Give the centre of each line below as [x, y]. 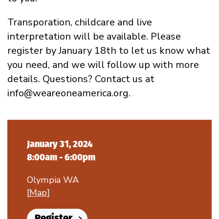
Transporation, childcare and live [80, 22]
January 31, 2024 [60, 144]
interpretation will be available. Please [94, 36]
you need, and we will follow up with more [103, 65]
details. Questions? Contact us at [81, 79]
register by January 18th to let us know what [109, 50]
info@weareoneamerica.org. [69, 93]
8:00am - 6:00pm [61, 157]
